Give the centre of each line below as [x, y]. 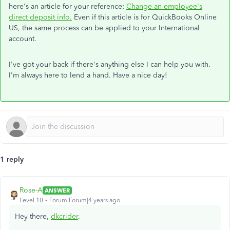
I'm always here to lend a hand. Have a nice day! [88, 75]
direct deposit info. [40, 17]
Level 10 [31, 200]
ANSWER [57, 190]
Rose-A [31, 190]
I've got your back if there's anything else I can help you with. [110, 64]
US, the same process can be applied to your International [104, 28]
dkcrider [64, 216]
